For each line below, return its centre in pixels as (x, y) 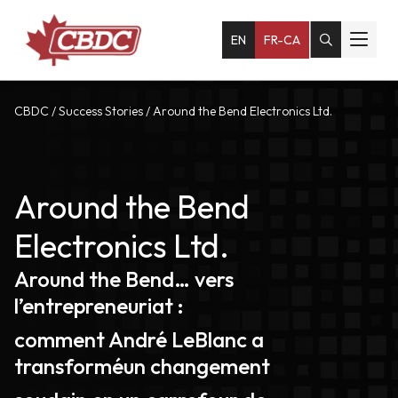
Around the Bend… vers (124, 279)
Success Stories (101, 111)
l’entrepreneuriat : (99, 306)
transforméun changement (142, 366)
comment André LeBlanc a (139, 339)
